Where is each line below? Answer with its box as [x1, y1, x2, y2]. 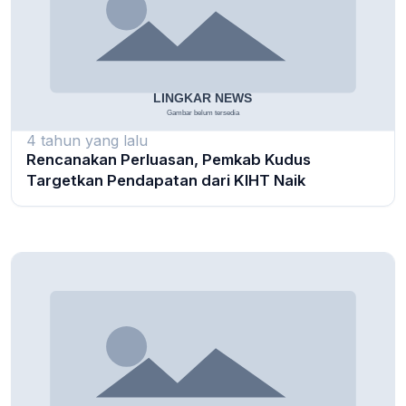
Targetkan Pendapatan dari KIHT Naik [26, 170, 305, 189]
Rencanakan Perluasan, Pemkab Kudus [26, 150, 311, 169]
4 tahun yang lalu [26, 130, 148, 150]
